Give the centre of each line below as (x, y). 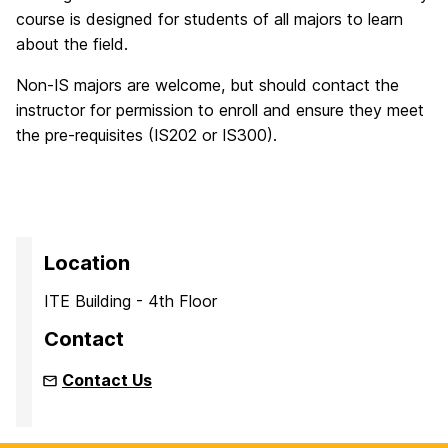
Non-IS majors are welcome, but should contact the (207, 85)
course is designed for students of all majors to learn (209, 19)
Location (87, 263)
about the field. (72, 44)
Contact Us (107, 380)
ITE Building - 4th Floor (130, 301)
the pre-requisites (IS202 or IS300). (146, 135)
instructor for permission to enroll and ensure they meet (220, 110)
